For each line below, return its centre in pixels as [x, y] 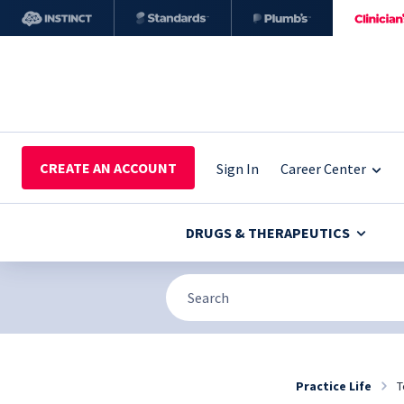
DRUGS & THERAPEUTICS [268, 233]
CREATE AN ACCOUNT [108, 168]
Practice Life [334, 386]
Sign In [238, 168]
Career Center [323, 168]
